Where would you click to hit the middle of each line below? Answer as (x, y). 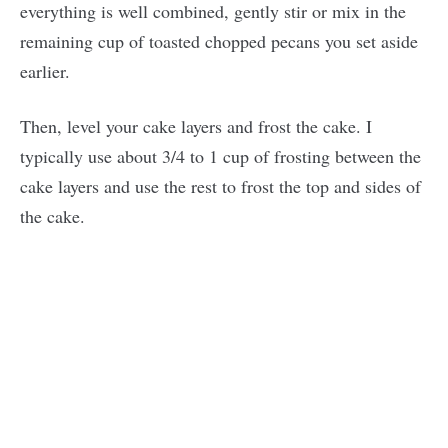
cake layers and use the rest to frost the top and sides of (220, 186)
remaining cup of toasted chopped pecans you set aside (219, 41)
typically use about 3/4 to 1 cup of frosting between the (220, 156)
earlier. (45, 71)
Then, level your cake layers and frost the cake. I (196, 126)
